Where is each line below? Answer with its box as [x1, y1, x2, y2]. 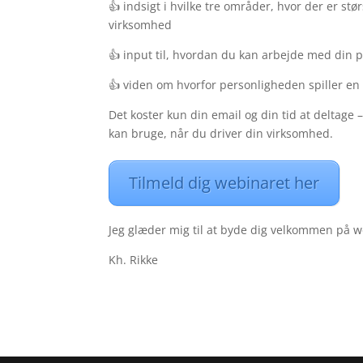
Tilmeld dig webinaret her [129, 171, 320, 194]
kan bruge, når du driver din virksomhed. [109, 125, 334, 141]
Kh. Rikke [109, 251, 159, 267]
